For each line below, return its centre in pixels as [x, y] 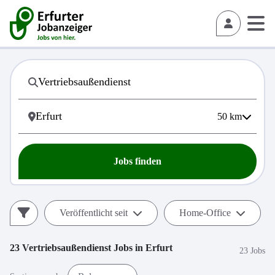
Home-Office [205, 213]
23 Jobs [252, 250]
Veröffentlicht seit [94, 213]
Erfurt [159, 248]
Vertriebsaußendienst [67, 248]
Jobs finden [137, 161]
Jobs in [128, 248]
